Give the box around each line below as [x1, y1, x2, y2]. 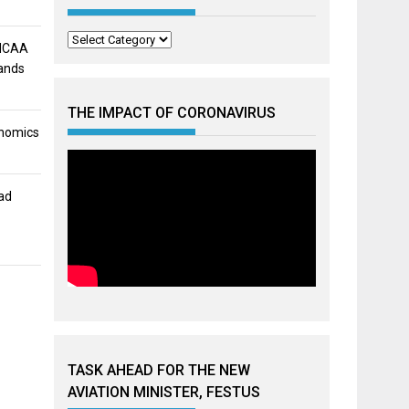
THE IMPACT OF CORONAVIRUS [68, 104, 277, 121]
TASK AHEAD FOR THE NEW [68, 362, 251, 379]
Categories [67, 32, 125, 46]
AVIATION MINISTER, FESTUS [68, 383, 261, 401]
